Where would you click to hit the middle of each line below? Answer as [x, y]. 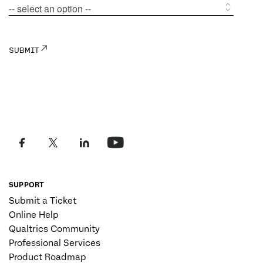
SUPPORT [27, 185]
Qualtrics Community [54, 229]
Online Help [34, 215]
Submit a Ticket [43, 201]
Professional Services [55, 243]
